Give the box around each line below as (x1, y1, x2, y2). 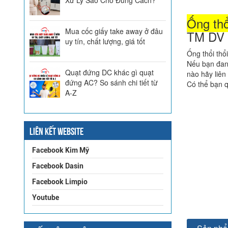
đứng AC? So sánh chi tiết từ (65, 77, 158, 88)
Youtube (32, 193, 59, 202)
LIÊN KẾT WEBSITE (30, 124, 83, 137)
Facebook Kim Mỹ (32, 146, 89, 154)
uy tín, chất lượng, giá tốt (65, 36, 145, 46)
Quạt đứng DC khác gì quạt (65, 67, 154, 77)
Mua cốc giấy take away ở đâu (65, 25, 163, 36)
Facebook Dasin (32, 161, 83, 170)
